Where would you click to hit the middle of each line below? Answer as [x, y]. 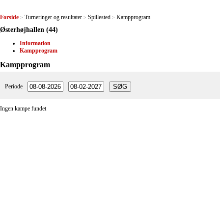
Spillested [99, 17]
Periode [14, 86]
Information [35, 43]
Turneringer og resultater [53, 17]
